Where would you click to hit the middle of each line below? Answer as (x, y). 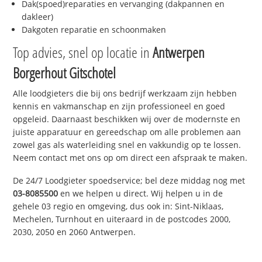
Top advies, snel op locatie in (83, 52)
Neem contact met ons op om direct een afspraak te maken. (130, 158)
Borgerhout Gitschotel (65, 73)
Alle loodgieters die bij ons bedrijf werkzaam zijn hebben (125, 94)
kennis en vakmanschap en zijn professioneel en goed (119, 106)
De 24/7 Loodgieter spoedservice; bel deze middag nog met (129, 181)
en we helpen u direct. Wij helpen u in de (141, 194)
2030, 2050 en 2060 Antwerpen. (75, 232)
